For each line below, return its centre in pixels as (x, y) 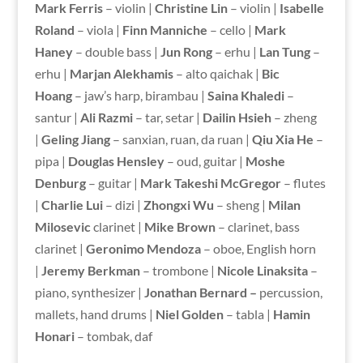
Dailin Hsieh (237, 117)
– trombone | (178, 270)
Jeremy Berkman (90, 270)
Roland (54, 29)
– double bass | (116, 51)
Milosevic (62, 226)
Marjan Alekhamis (121, 73)
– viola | (98, 29)
